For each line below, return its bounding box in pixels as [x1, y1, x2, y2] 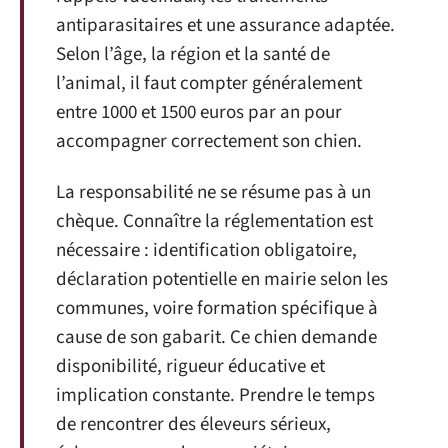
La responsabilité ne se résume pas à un [56, 179, 371, 207]
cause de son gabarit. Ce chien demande [56, 324, 377, 352]
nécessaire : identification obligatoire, [56, 237, 357, 265]
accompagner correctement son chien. [56, 127, 362, 155]
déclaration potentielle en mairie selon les [56, 266, 388, 294]
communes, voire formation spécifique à [56, 295, 378, 323]
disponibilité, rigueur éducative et [56, 353, 325, 381]
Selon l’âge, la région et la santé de [56, 40, 330, 68]
